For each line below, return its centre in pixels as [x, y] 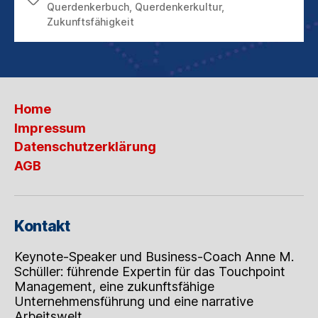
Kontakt [42, 226]
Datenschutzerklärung [85, 147]
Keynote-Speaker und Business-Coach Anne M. [154, 256]
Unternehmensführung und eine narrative [134, 301]
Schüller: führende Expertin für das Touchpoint [150, 271]
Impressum [50, 128]
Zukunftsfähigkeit [91, 21]
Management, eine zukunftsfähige [114, 286]
